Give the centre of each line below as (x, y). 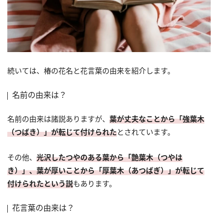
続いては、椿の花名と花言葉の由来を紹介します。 (91, 70)
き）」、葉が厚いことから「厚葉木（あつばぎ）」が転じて (106, 170)
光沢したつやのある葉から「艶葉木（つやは (109, 157)
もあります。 (95, 183)
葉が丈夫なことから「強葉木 (157, 118)
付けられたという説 (40, 183)
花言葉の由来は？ (43, 208)
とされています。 (146, 132)
